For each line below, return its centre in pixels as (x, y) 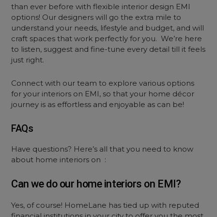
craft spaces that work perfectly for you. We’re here (107, 39)
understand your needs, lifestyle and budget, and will (108, 28)
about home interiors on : (59, 160)
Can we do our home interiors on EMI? (96, 184)
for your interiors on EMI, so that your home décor (103, 94)
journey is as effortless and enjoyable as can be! (98, 104)
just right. (28, 60)
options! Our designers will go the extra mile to (96, 17)
